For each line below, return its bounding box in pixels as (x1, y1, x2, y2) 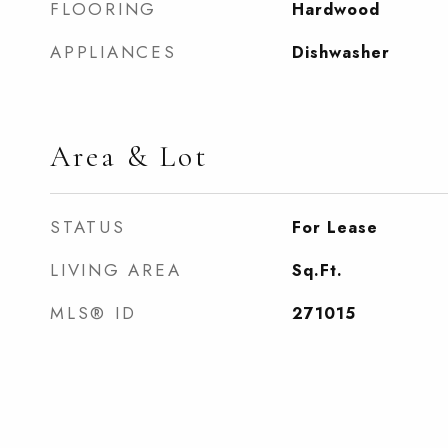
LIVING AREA (50, 258, 182, 282)
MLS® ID (50, 301, 137, 325)
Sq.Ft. (291, 259, 343, 282)
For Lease (291, 216, 378, 239)
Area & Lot (50, 139, 208, 174)
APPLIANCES (50, 40, 177, 64)
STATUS (50, 215, 126, 239)
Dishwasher (291, 41, 390, 64)
